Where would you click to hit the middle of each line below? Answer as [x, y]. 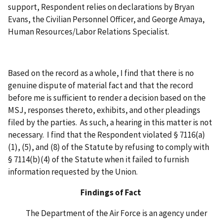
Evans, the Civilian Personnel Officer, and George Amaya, [106, 19]
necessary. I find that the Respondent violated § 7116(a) [107, 134]
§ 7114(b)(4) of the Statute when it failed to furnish [98, 159]
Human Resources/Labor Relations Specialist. [89, 31]
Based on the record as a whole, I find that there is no [101, 73]
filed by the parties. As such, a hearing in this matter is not [110, 122]
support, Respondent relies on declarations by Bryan [101, 7]
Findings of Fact [110, 192]
